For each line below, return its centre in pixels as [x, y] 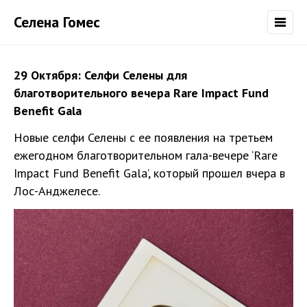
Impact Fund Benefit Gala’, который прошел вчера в [149, 173]
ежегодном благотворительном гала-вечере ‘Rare [146, 155]
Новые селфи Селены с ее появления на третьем [143, 137]
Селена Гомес [57, 22]
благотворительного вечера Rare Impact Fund [141, 93]
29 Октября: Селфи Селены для [100, 75]
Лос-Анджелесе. [57, 191]
